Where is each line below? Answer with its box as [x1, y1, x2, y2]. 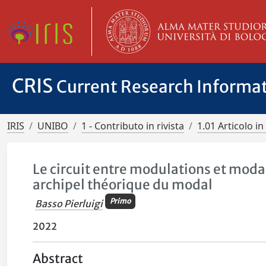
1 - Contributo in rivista [81, 119, 184, 132]
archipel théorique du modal [33, 176, 213, 193]
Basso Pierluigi [35, 198, 103, 210]
